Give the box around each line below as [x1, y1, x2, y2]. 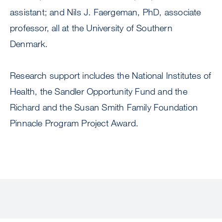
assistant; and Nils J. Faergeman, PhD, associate [10, 6, 201, 18]
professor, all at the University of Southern [10, 22, 172, 34]
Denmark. [10, 38, 48, 50]
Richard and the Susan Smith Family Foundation [10, 102, 198, 113]
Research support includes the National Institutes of [10, 70, 212, 81]
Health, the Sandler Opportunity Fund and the [10, 86, 187, 97]
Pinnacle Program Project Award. [10, 117, 139, 129]
